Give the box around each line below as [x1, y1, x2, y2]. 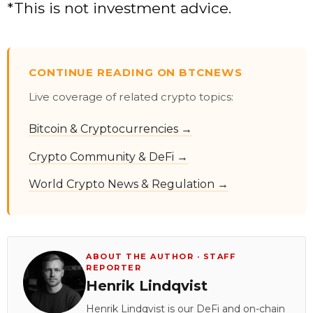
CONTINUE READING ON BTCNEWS [29, 66, 242, 80]
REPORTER [86, 263, 141, 273]
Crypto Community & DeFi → [29, 150, 188, 163]
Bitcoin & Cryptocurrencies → [29, 122, 192, 136]
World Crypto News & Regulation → [29, 177, 228, 191]
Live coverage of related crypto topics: [29, 90, 233, 104]
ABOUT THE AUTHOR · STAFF [86, 252, 235, 262]
